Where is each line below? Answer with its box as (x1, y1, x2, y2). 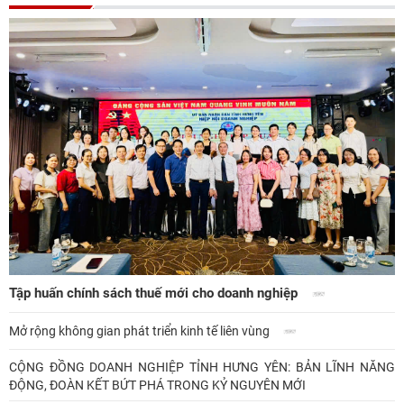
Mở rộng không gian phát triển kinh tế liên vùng (9, 323, 272, 338)
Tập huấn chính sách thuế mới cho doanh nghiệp (9, 285, 301, 302)
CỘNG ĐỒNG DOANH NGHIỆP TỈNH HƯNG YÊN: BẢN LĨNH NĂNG (9, 360, 395, 375)
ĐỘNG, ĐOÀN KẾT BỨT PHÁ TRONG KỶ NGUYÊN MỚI (9, 378, 306, 393)
